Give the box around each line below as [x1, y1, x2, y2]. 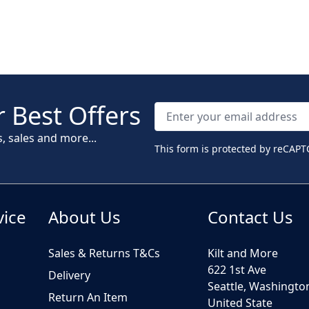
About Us [48, 205, 121, 228]
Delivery [48, 267, 90, 283]
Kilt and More [208, 245, 278, 261]
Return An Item [48, 289, 128, 305]
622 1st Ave [208, 261, 266, 277]
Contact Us [208, 205, 293, 228]
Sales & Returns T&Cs [48, 245, 160, 261]
